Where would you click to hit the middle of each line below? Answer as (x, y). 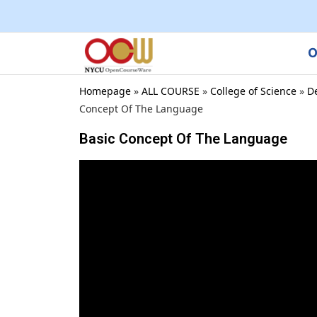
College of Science (253, 91)
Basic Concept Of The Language (183, 138)
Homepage (105, 91)
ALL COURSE (171, 91)
